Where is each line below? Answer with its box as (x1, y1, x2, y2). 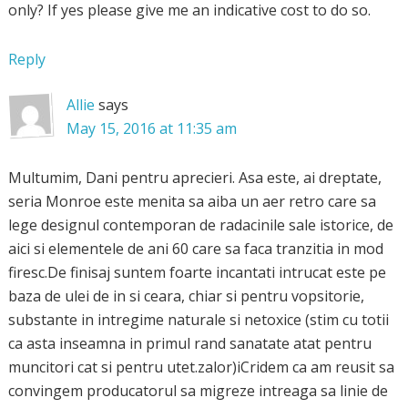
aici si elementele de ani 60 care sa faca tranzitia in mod (7, 238, 383, 259)
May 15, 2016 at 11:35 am (66, 117, 237, 138)
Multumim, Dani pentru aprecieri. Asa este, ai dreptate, (7, 167, 382, 188)
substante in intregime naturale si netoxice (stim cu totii (7, 309, 389, 330)
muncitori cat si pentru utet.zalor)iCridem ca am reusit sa (7, 356, 394, 377)
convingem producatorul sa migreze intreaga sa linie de (7, 380, 388, 401)
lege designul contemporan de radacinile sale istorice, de (7, 214, 393, 235)
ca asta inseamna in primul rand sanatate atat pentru (7, 332, 372, 353)
